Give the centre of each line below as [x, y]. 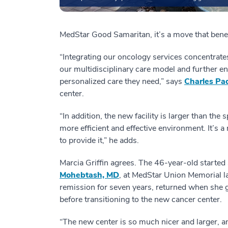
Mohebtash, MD [89, 175]
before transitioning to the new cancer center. [141, 199]
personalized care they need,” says [122, 81]
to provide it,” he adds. [99, 140]
